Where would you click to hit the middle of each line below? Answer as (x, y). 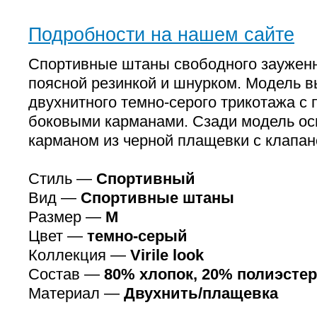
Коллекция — (79, 255)
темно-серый (137, 236)
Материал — (76, 293)
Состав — (66, 274)
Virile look (167, 255)
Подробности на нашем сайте (161, 35)
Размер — (67, 217)
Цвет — (58, 236)
